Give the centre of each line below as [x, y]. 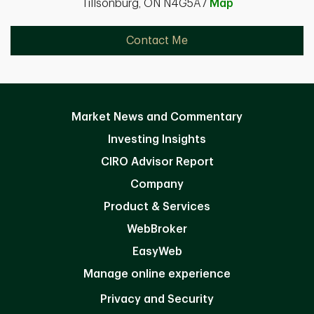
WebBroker [157, 230]
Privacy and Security [157, 300]
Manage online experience [157, 274]
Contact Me [157, 41]
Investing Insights [157, 140]
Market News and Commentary [157, 117]
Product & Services [157, 207]
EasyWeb [157, 252]
